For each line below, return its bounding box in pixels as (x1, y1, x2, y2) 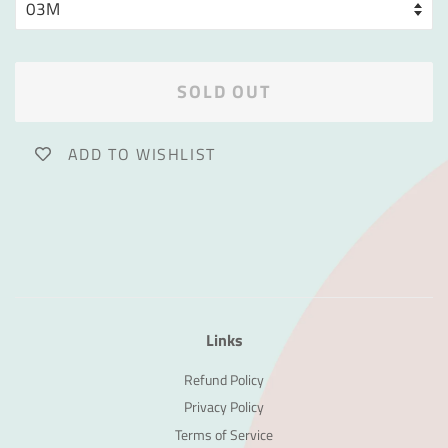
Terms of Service (175, 423, 273, 446)
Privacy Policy (184, 396, 264, 419)
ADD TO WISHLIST (67, 141, 216, 166)
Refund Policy (184, 368, 264, 391)
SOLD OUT (177, 77, 271, 105)
